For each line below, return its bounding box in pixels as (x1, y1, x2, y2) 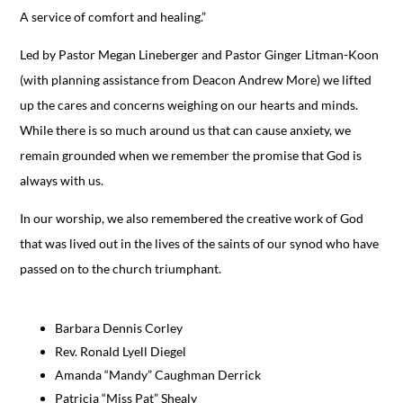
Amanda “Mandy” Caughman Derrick (55, 366, 262, 382)
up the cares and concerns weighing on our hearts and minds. (20, 96, 359, 112)
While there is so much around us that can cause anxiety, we (20, 121, 352, 138)
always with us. (20, 172, 104, 188)
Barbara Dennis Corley (55, 319, 184, 336)
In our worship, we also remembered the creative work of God (20, 210, 364, 226)
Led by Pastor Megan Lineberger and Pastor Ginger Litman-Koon (20, 46, 380, 62)
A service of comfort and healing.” (20, 8, 207, 24)
